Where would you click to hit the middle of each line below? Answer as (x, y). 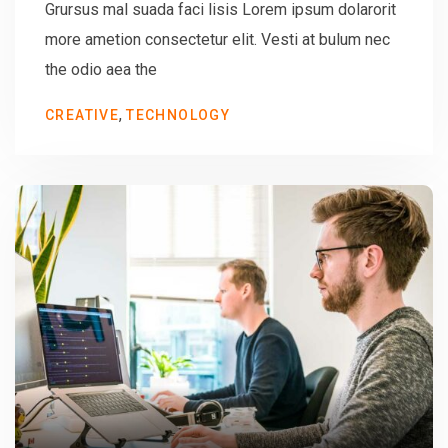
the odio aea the (101, 69)
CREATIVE (82, 114)
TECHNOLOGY (178, 114)
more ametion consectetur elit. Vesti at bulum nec (217, 39)
